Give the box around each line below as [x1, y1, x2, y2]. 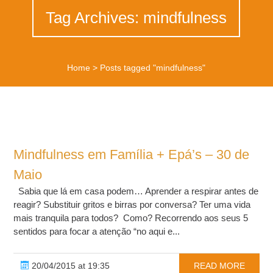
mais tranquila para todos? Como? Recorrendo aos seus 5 [13, 213, 249, 224]
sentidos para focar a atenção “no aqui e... [13, 226, 180, 237]
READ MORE [193, 261, 245, 271]
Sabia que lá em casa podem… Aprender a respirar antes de [13, 186, 259, 197]
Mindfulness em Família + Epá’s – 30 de [13, 147, 250, 163]
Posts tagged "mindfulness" [100, 63, 206, 73]
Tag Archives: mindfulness [46, 9, 227, 27]
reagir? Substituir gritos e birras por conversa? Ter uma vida [13, 199, 251, 210]
